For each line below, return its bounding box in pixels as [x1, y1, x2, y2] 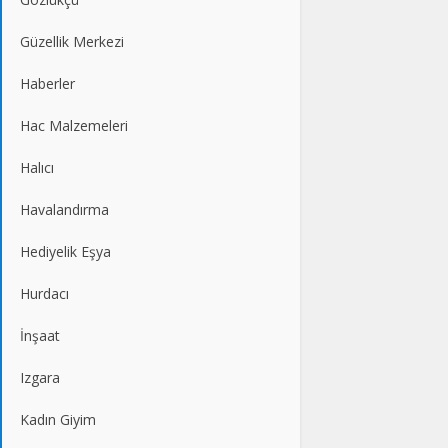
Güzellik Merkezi [20, 31, 124, 51]
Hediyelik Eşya [20, 241, 111, 261]
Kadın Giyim [20, 409, 96, 429]
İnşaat [20, 325, 60, 345]
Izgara [20, 367, 60, 387]
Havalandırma [20, 199, 109, 219]
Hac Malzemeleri [20, 115, 128, 135]
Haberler [20, 73, 75, 93]
